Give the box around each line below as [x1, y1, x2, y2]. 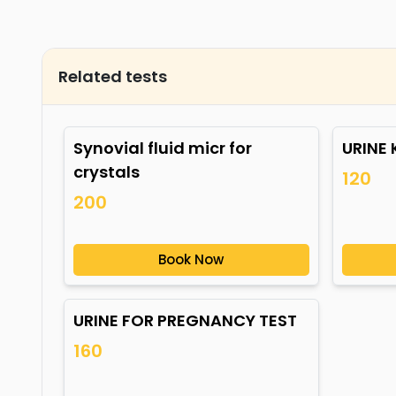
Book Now [158, 250, 225, 269]
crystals [73, 161, 140, 183]
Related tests [58, 65, 167, 88]
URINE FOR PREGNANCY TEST [73, 309, 297, 331]
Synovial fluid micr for [73, 137, 252, 159]
